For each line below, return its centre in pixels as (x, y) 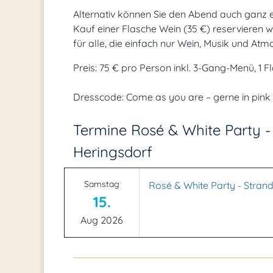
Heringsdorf (112, 152)
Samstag (102, 184)
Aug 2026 (102, 220)
